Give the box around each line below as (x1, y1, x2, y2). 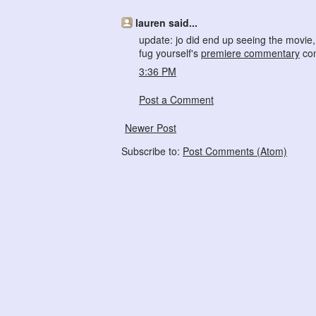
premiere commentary (201, 46, 300, 61)
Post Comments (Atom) (183, 144, 287, 159)
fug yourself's (139, 46, 201, 61)
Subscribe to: (121, 144, 183, 159)
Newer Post (125, 121, 176, 135)
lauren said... (135, 16, 197, 30)
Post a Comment (139, 92, 214, 107)
